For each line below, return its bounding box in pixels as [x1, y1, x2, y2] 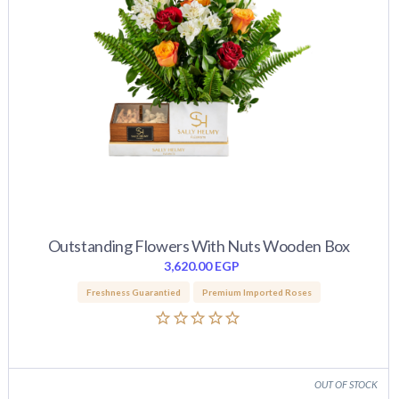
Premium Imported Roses [201, 287, 312, 297]
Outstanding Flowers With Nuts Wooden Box [47, 236, 350, 256]
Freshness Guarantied [85, 287, 181, 297]
